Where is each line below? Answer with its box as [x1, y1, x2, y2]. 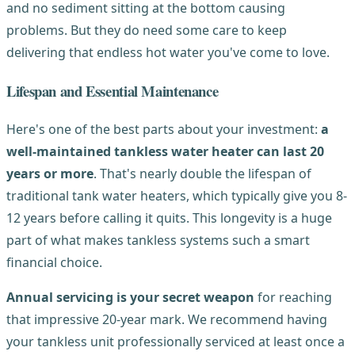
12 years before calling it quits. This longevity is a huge [6, 209, 332, 227]
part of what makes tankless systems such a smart [6, 231, 310, 250]
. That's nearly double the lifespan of [94, 165, 311, 183]
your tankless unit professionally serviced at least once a [6, 333, 345, 351]
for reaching [254, 288, 332, 307]
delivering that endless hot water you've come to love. [6, 44, 330, 61]
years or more [6, 165, 94, 183]
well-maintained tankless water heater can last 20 [6, 143, 324, 161]
